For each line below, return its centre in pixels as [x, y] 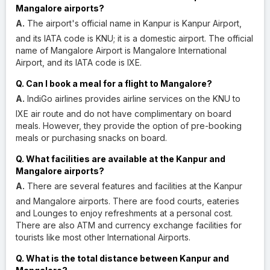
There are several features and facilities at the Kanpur [133, 186]
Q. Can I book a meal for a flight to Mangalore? [114, 83]
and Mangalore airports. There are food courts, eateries [127, 201]
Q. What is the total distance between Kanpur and [122, 258]
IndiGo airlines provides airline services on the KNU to [133, 98]
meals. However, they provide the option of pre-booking [129, 125]
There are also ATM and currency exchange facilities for [129, 225]
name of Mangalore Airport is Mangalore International [121, 50]
